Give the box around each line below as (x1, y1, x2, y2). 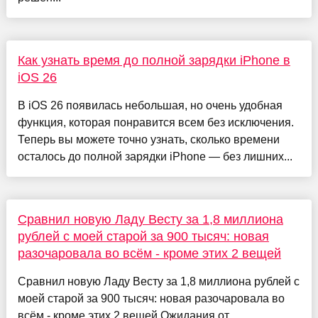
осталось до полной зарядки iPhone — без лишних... (17, 150, 292, 163)
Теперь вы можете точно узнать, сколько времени (17, 133, 280, 146)
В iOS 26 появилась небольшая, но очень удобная (17, 99, 283, 111)
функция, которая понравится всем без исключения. (17, 116, 294, 128)
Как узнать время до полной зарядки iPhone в (17, 53, 290, 67)
